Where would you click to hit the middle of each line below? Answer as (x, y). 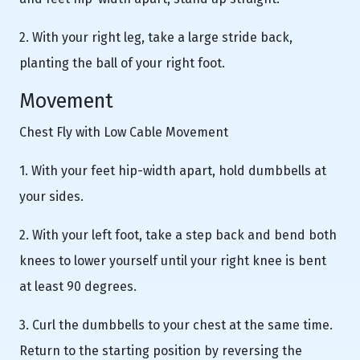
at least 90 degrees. (78, 286)
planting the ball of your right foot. (122, 63)
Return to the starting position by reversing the (161, 350)
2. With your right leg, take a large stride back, (156, 37)
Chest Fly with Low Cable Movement (124, 132)
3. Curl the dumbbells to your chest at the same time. (176, 325)
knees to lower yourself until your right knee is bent (173, 260)
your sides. (51, 196)
